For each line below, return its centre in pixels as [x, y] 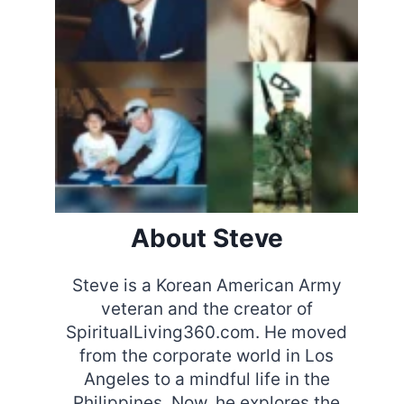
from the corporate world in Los [207, 356]
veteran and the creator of [207, 309]
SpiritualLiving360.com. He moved [207, 333]
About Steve [207, 239]
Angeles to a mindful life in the [207, 380]
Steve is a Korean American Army [207, 286]
